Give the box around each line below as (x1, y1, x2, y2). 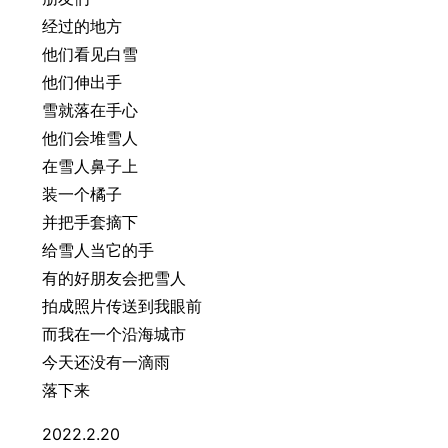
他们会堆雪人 (42, 128, 138, 148)
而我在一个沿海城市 (42, 324, 186, 344)
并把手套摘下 (42, 212, 138, 232)
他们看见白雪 (42, 44, 138, 64)
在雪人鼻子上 (42, 156, 138, 176)
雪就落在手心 (42, 100, 138, 120)
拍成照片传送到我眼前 (42, 296, 202, 316)
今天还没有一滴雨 (42, 352, 170, 372)
